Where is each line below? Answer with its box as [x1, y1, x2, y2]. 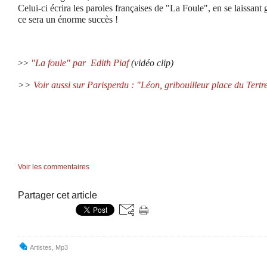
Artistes [30, 244, 52, 251]
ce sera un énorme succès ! [18, 14, 118, 24]
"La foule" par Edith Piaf [31, 58, 129, 68]
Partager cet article [18, 190, 97, 200]
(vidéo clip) [131, 58, 173, 68]
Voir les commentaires [18, 163, 89, 171]
